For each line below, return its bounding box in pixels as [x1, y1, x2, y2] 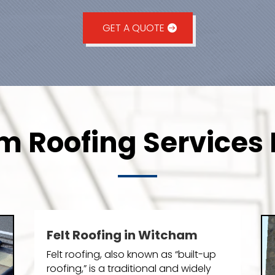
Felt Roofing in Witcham [46, 227, 198, 244]
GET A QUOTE [102, 21, 165, 36]
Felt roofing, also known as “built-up [46, 247, 216, 262]
